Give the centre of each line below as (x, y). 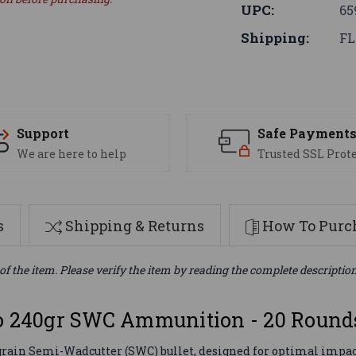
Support (43, 133)
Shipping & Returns (135, 225)
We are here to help (71, 154)
